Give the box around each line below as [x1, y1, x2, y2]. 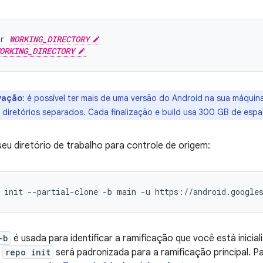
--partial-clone [28, 186, 98, 197]
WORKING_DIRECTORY [9, 33, 89, 45]
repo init [5, 247, 50, 258]
